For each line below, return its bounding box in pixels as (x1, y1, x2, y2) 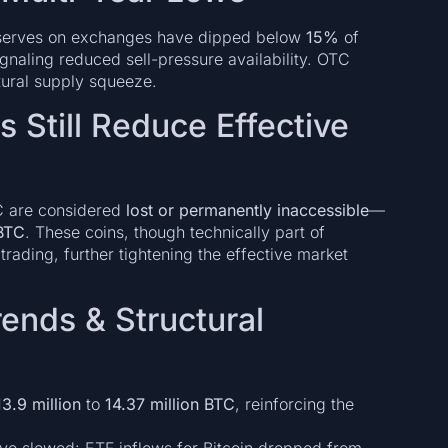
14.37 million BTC (104, 394, 235, 415)
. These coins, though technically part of (24, 221, 325, 242)
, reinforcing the (234, 394, 354, 415)
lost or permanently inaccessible (125, 199, 369, 220)
